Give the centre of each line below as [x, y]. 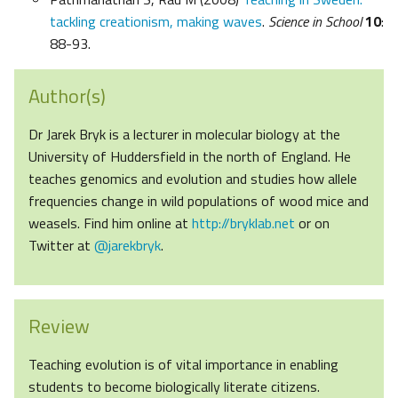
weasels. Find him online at [110, 223]
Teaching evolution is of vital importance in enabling [183, 365]
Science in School [317, 22]
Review [59, 326]
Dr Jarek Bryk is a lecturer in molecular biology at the [184, 135]
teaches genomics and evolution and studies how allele [193, 179]
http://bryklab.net [243, 223]
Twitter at [61, 246]
